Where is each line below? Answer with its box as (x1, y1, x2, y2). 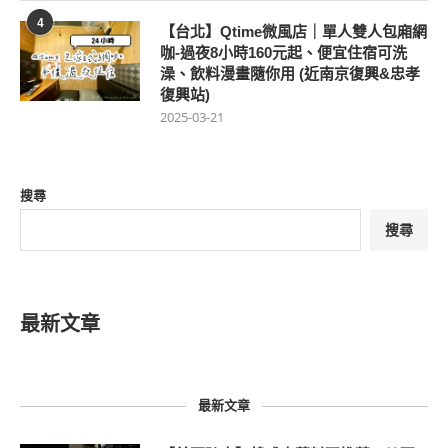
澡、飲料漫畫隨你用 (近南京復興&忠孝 (160, 65, 420, 83)
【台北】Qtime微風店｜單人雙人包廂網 (160, 23, 427, 41)
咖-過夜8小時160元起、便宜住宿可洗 (160, 44, 407, 62)
